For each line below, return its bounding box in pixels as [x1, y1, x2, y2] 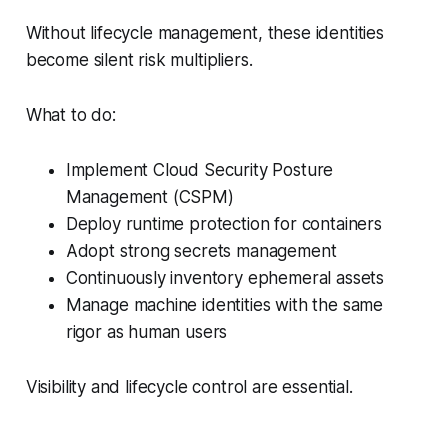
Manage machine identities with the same [65, 295, 384, 316]
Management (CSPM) [65, 187, 239, 208]
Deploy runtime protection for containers [65, 214, 387, 235]
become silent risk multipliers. [25, 50, 258, 71]
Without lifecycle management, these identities [25, 23, 384, 44]
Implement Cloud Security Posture [65, 160, 334, 181]
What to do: [25, 105, 121, 126]
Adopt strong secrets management [65, 241, 342, 262]
